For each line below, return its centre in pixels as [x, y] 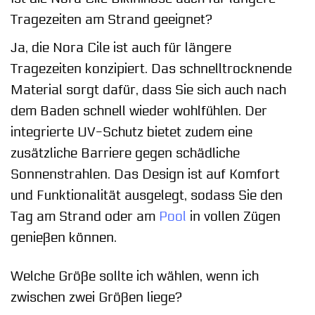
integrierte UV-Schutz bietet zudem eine [131, 132]
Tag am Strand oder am [85, 216]
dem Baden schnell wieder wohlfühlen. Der [139, 111]
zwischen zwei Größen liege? [96, 297]
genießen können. [64, 237]
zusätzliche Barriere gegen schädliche [125, 153]
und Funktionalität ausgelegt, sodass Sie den [147, 195]
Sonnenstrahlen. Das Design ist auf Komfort [145, 174]
